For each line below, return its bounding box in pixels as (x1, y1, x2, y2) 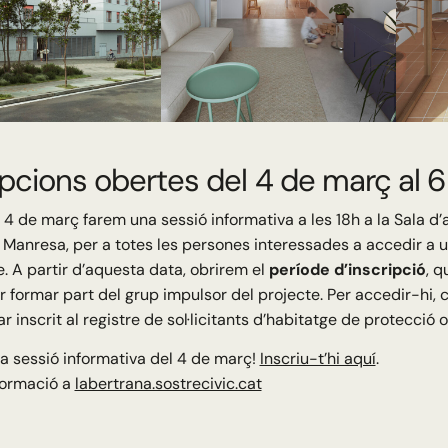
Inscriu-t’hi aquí (259, 347, 376, 369)
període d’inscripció (268, 258, 426, 280)
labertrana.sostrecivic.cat (74, 372, 262, 394)
